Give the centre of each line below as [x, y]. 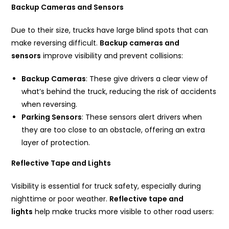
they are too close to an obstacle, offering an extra [113, 130]
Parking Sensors [52, 117]
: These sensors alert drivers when [142, 117]
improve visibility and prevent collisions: [112, 56]
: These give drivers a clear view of [147, 79]
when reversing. [50, 105]
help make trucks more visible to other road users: [123, 212]
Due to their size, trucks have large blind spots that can [110, 30]
